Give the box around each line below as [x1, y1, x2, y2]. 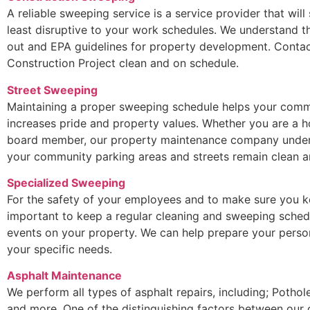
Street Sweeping [7, 82, 98, 97]
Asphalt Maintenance [7, 268, 122, 283]
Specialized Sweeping [7, 175, 125, 190]
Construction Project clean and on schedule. [7, 56, 239, 71]
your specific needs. [7, 241, 112, 256]
